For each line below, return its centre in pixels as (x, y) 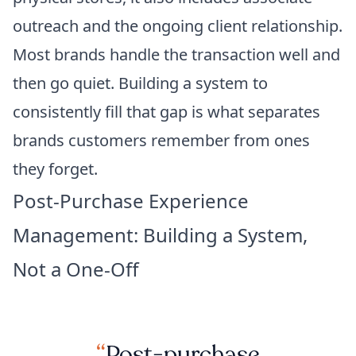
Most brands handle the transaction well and (176, 54)
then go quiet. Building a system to (140, 83)
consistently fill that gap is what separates (166, 111)
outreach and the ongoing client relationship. (178, 25)
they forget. (55, 168)
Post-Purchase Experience (131, 200)
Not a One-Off (76, 269)
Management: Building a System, (160, 234)
